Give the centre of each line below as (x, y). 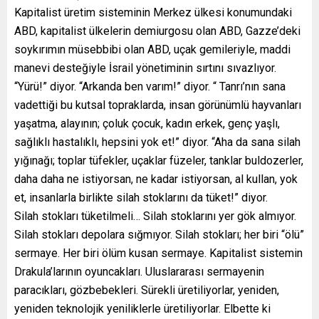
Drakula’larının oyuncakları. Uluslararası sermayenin (139, 272)
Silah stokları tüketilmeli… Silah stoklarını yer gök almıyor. (155, 216)
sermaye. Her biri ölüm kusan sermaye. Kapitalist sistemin (158, 253)
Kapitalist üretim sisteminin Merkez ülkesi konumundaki (153, 13)
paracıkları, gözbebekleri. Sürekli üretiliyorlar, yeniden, (147, 291)
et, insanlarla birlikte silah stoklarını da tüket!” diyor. (141, 198)
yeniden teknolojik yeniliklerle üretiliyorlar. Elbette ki (142, 309)
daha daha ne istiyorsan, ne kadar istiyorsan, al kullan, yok (156, 179)
